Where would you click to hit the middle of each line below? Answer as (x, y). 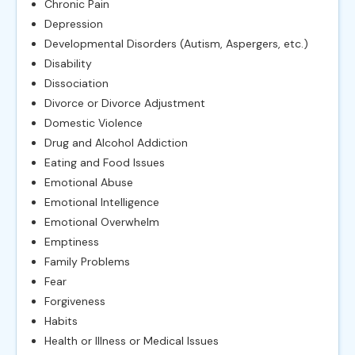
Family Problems (87, 261)
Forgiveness (75, 301)
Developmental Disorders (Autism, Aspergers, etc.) (176, 43)
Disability (68, 63)
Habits (61, 321)
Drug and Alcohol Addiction (116, 142)
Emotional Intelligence (102, 202)
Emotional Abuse (89, 182)
